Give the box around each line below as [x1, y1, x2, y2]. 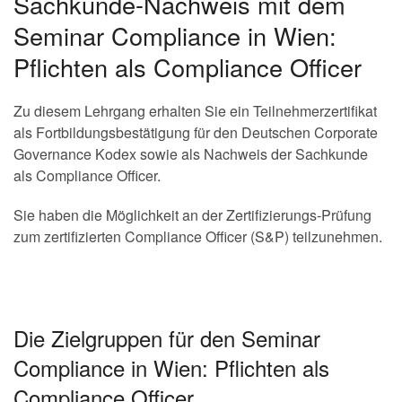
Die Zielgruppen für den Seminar [13, 322, 320, 354]
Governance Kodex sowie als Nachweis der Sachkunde [13, 144, 368, 164]
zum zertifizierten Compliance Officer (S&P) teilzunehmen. [13, 226, 382, 247]
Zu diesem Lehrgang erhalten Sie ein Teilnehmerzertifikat [13, 100, 377, 121]
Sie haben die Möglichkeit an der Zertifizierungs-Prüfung [13, 205, 371, 225]
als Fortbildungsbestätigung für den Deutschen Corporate [13, 122, 378, 143]
